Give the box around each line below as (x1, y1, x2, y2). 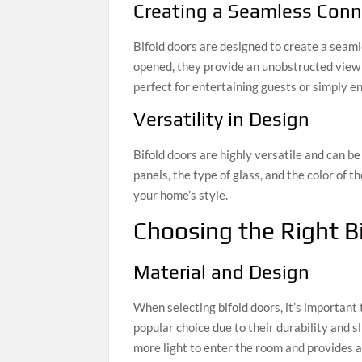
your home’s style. (133, 187, 229, 202)
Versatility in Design (133, 107, 310, 130)
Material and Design (133, 261, 310, 284)
